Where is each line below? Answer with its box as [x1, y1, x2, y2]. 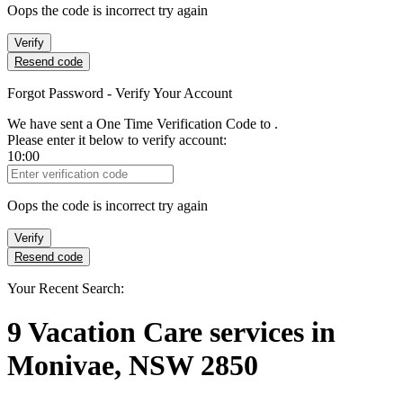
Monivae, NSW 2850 [7, 349, 258, 382]
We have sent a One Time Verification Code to [7, 116, 274, 131]
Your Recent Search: [7, 281, 124, 296]
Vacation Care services [28, 316, 311, 349]
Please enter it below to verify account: [7, 132, 227, 148]
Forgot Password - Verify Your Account [7, 85, 232, 101]
